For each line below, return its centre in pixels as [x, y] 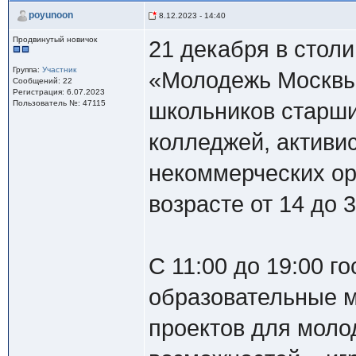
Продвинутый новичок [54, 39]
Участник [59, 70]
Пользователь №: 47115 [59, 103]
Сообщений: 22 [42, 81]
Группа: [27, 70]
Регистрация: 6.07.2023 [58, 92]
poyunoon [50, 15]
